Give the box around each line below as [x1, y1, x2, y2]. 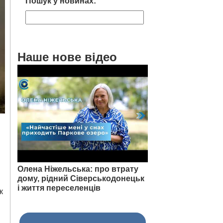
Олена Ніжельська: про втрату [17, 165, 138, 174]
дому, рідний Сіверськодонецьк [17, 174, 144, 183]
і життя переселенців [17, 184, 101, 193]
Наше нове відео [17, 50, 117, 64]
